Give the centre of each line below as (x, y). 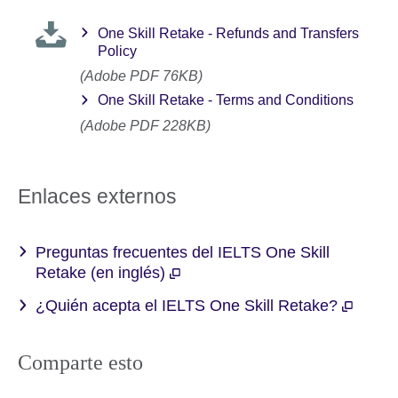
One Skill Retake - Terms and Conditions (226, 100)
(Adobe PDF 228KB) (145, 125)
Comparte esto (80, 363)
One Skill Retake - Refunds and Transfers (228, 33)
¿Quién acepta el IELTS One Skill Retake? (189, 306)
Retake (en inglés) (103, 272)
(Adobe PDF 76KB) (141, 76)
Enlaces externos (97, 196)
